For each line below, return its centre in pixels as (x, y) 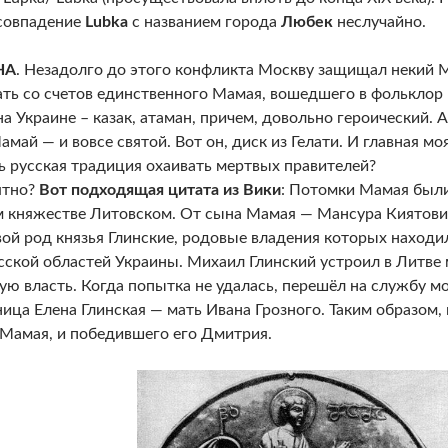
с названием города (206, 22)
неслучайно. (379, 22)
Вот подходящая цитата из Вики (159, 190)
